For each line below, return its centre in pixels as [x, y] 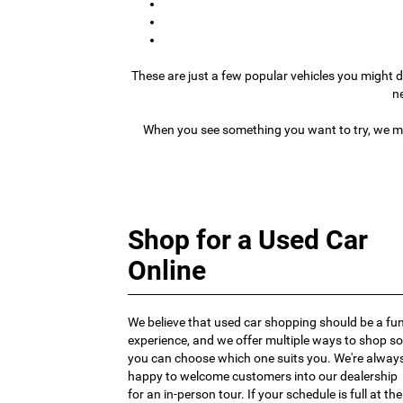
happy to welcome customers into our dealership [263, 376]
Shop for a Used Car [248, 240]
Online [167, 271]
